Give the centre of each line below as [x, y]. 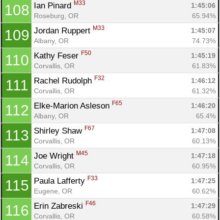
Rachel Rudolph [64, 81]
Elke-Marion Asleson [73, 106]
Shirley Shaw [59, 131]
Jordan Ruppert [63, 30]
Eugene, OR [53, 191]
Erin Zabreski [60, 206]
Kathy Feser [57, 55]
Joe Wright [55, 156]
